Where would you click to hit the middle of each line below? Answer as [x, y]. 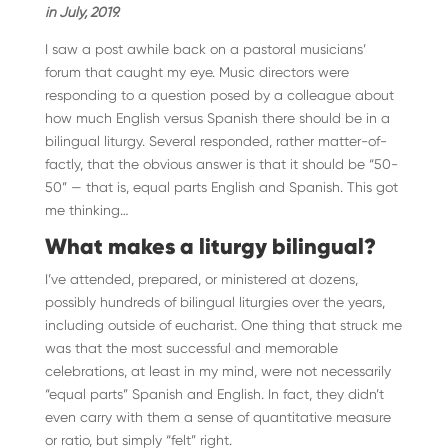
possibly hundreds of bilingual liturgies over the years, [214, 302]
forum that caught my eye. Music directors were [196, 72]
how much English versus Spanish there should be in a [217, 118]
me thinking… [86, 210]
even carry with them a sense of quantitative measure [217, 417]
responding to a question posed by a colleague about [219, 95]
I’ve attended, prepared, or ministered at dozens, [201, 279]
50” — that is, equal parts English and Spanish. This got [221, 187]
